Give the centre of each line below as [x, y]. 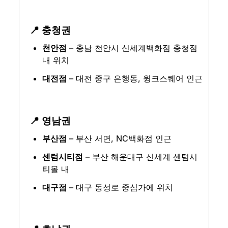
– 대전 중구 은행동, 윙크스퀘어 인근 [135, 78]
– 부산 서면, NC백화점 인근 [119, 138]
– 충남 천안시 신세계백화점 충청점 [132, 48]
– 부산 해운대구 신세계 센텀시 [140, 156]
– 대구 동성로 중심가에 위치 [120, 187]
